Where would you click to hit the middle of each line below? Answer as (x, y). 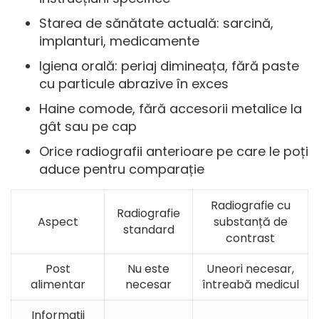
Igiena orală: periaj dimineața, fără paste (169, 66)
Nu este (148, 268)
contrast (250, 238)
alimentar (58, 284)
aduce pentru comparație (122, 169)
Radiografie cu (250, 205)
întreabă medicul (250, 284)
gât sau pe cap (88, 126)
